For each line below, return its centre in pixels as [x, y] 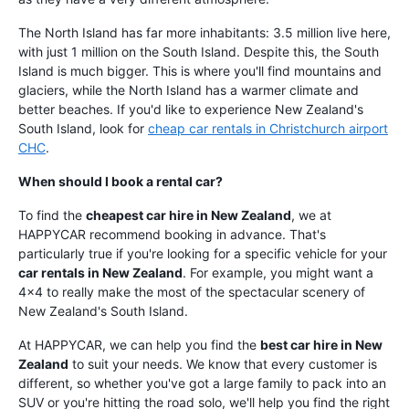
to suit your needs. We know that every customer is [223, 364]
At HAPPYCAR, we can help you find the [139, 345]
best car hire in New [321, 345]
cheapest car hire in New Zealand [189, 215]
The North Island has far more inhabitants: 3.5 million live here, [204, 33]
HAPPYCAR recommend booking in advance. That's [172, 235]
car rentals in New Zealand [100, 273]
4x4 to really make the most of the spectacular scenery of [192, 292]
